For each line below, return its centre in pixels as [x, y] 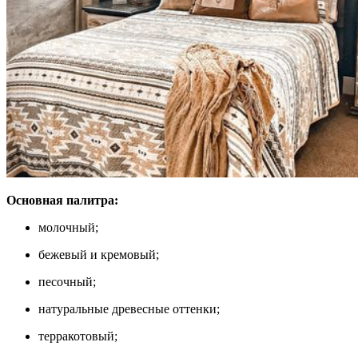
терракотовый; [78, 336]
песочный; [67, 281]
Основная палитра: [62, 200]
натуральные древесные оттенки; [129, 308]
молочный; [68, 227]
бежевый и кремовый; [99, 254]
